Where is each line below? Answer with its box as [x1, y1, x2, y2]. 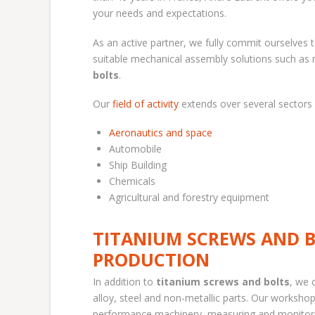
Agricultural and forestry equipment [109, 191, 270, 205]
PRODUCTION [93, 247, 210, 271]
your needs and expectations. [93, 6, 226, 20]
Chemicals [109, 174, 156, 188]
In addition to [93, 274, 156, 288]
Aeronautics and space [109, 126, 213, 140]
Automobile [109, 142, 162, 156]
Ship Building [109, 158, 167, 172]
